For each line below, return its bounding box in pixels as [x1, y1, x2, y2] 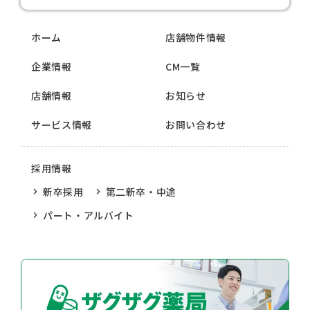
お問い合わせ [165, 118, 226, 132]
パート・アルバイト [43, 208, 134, 223]
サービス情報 [31, 118, 92, 132]
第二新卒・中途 [105, 185, 177, 199]
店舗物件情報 [165, 30, 226, 45]
